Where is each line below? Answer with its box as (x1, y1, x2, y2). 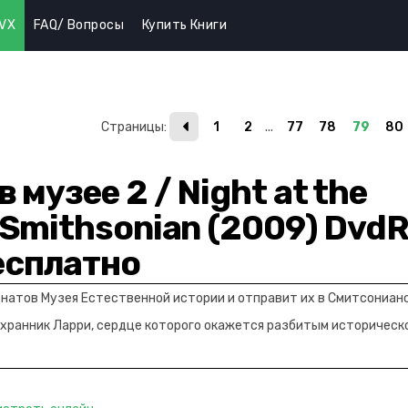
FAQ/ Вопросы (33, 17, 124, 34)
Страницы (101, 118, 164, 135)
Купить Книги (141, 17, 228, 34)
